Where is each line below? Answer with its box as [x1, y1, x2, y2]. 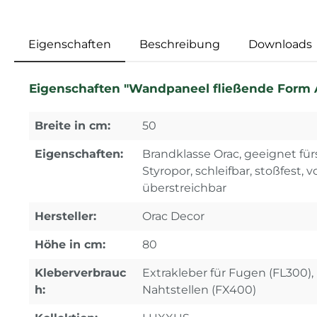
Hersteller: [35, 209, 96, 223]
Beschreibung [139, 37, 220, 51]
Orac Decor [142, 209, 204, 223]
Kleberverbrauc [35, 265, 126, 279]
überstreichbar [142, 180, 226, 195]
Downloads [248, 37, 312, 51]
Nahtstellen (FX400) [142, 282, 256, 296]
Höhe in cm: [35, 237, 105, 251]
